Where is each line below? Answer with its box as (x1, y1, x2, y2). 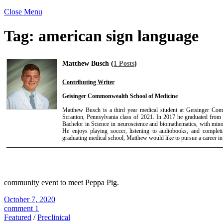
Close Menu (4, 7, 42, 16)
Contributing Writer (62, 78, 114, 86)
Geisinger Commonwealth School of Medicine (62, 92, 178, 100)
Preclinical (37, 213, 70, 222)
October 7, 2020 (4, 195, 55, 204)
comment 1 (4, 204, 39, 213)
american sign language (38, 27, 199, 45)
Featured (4, 213, 31, 222)
